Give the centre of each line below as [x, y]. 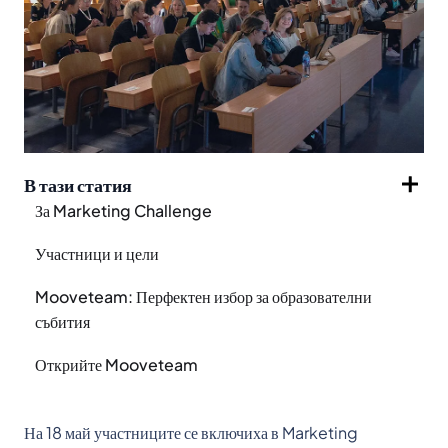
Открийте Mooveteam [116, 364]
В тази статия [78, 184]
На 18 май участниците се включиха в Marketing [191, 432]
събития [62, 321]
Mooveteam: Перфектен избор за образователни [203, 296]
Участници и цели [97, 253]
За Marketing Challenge [123, 210]
